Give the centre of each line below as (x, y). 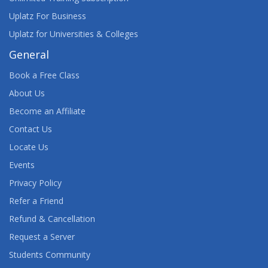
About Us (27, 93)
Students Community (50, 255)
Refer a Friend (36, 201)
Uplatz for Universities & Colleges (74, 34)
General (29, 54)
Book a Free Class (44, 75)
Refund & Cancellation (52, 219)
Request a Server (42, 237)
